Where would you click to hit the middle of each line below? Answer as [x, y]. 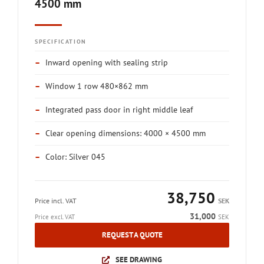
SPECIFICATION [61, 42]
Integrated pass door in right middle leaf [119, 110]
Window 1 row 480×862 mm [97, 86]
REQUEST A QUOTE [132, 235]
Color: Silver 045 [75, 157]
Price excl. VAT [55, 217]
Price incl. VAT [56, 201]
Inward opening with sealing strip [107, 62]
